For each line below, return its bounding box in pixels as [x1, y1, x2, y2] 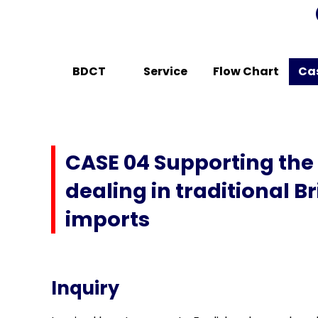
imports [65, 205, 150, 234]
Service [143, 63, 187, 80]
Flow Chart [213, 63, 280, 80]
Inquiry [51, 275, 119, 301]
